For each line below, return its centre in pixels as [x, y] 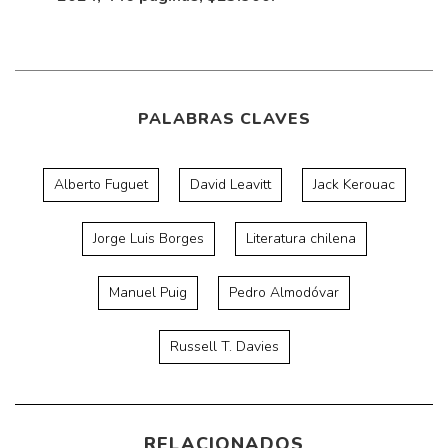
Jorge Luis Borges [148, 238]
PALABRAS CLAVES [224, 118]
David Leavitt [230, 184]
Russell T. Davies [224, 346]
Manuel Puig [148, 292]
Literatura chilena [300, 238]
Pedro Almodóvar [284, 292]
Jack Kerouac [353, 184]
